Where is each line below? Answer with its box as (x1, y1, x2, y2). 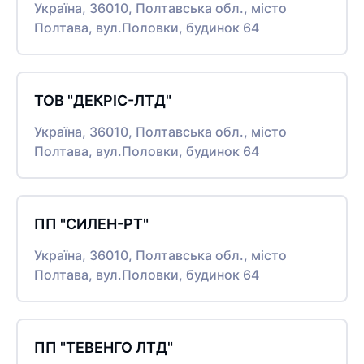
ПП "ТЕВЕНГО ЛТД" (34, 339, 173, 356)
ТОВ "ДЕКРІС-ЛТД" (34, 92, 171, 109)
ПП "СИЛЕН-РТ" (34, 215, 149, 232)
